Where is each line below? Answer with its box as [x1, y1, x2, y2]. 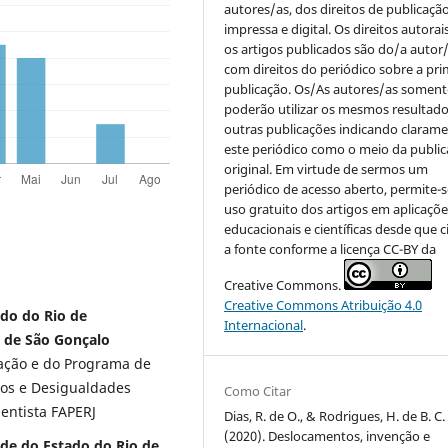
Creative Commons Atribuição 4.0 [224, 295, 423, 314]
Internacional [224, 315, 304, 334]
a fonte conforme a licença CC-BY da [224, 239, 437, 258]
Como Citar [224, 381, 292, 400]
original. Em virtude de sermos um [224, 159, 429, 178]
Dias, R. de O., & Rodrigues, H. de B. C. [224, 406, 446, 425]
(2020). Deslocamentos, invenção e [224, 426, 431, 445]
